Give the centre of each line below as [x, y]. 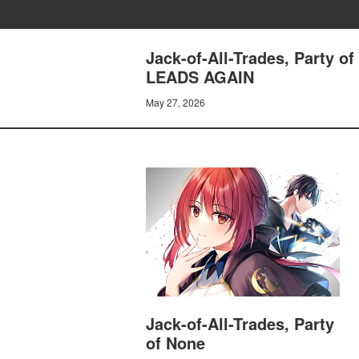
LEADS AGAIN [200, 77]
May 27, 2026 [175, 102]
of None [175, 343]
